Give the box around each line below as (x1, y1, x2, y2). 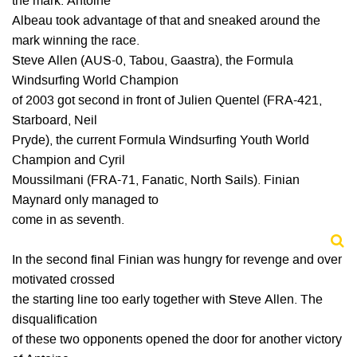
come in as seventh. (12, 214, 124, 227)
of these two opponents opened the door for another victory (12, 334, 342, 347)
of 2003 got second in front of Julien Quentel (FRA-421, (12, 95, 322, 108)
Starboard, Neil (12, 115, 97, 127)
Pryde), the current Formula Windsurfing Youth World (12, 135, 309, 147)
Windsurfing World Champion (12, 75, 178, 88)
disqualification (12, 314, 97, 327)
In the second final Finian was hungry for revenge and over (12, 254, 342, 267)
